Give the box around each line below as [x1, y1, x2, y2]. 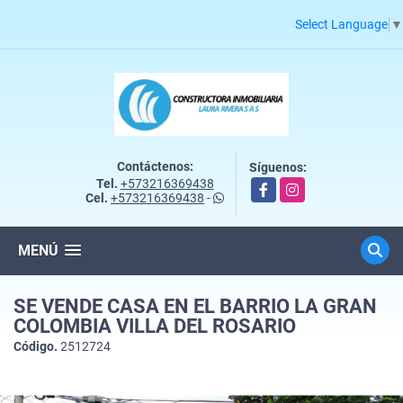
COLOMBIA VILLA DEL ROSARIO [13, 314, 296, 337]
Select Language [295, 16, 388, 31]
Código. [13, 338, 58, 354]
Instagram [280, 178, 338, 193]
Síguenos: [249, 159, 307, 175]
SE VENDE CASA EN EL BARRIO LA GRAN [13, 294, 377, 318]
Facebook [251, 178, 307, 193]
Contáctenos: [116, 158, 193, 174]
